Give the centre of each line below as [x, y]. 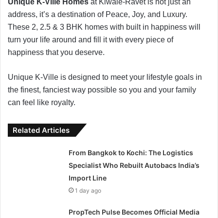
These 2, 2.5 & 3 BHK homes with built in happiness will [104, 27]
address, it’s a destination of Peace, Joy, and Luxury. [98, 14]
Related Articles [41, 130]
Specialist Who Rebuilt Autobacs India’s [134, 165]
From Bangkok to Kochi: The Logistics [131, 152]
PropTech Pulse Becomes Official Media [134, 212]
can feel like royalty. [42, 102]
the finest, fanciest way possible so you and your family [102, 90]
